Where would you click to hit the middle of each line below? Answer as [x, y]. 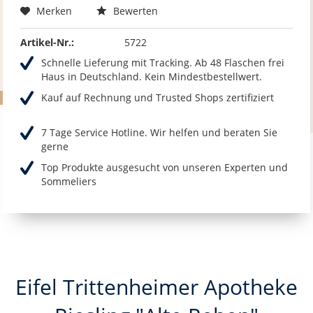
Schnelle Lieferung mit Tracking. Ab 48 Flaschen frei [163, 63]
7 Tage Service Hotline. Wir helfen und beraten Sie [160, 133]
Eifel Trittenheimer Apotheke [156, 287]
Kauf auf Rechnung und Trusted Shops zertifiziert [158, 98]
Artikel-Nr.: [48, 43]
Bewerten [134, 11]
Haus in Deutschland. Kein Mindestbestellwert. [152, 77]
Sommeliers [69, 182]
